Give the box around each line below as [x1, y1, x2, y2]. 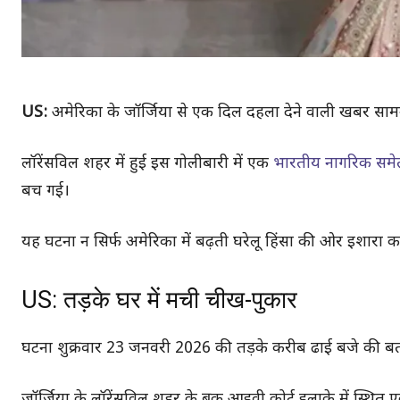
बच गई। [21, 180, 70, 202]
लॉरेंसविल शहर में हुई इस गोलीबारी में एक [21, 153, 273, 174]
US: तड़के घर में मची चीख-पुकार [21, 285, 297, 314]
